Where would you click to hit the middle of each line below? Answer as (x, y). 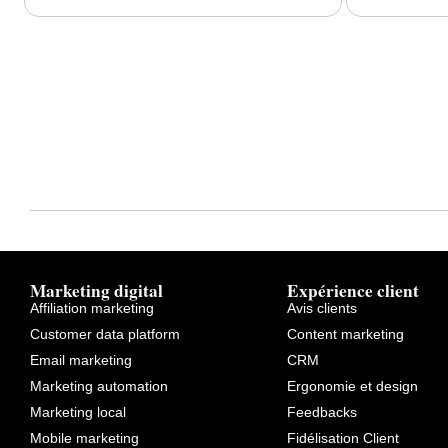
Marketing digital (96, 290)
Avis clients (321, 307)
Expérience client (352, 290)
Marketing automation (99, 385)
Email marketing (81, 359)
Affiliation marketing (92, 307)
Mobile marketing (84, 437)
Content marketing (345, 333)
